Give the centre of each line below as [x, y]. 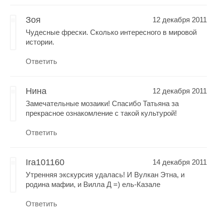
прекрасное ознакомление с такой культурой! [101, 113]
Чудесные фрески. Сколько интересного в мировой [111, 32]
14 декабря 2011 [179, 162]
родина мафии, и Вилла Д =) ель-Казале [93, 184]
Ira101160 [45, 162]
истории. [40, 42]
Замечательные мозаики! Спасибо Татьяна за [102, 103]
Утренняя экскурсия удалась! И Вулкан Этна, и [105, 174]
